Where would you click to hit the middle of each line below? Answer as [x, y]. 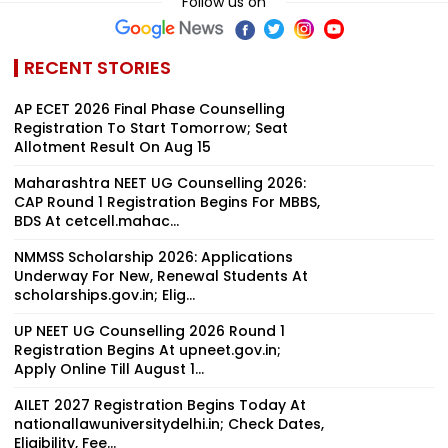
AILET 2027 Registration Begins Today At [160, 404]
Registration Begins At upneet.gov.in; [147, 349]
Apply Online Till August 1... [109, 368]
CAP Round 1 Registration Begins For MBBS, [167, 201]
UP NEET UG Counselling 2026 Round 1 [149, 330]
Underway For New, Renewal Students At [161, 275]
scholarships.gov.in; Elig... [104, 294]
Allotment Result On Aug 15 [112, 146]
